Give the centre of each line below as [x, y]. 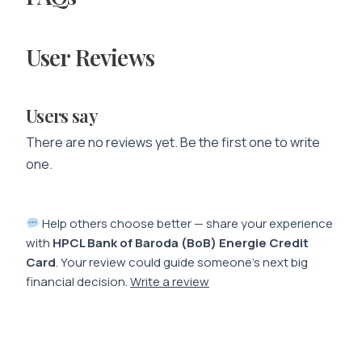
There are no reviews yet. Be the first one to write [173, 142]
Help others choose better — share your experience [187, 223]
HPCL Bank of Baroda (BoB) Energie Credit [181, 243]
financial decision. [78, 282]
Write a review [170, 282]
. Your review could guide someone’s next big [182, 262]
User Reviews [90, 57]
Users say [62, 116]
